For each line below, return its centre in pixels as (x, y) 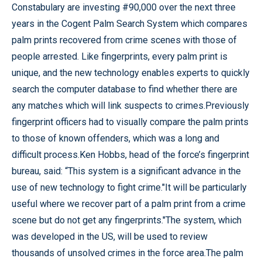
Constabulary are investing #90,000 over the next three (124, 7)
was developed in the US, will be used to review (110, 237)
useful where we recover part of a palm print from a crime (129, 204)
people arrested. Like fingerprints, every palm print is (120, 56)
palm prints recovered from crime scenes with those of (124, 40)
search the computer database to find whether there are (125, 89)
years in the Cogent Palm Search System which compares (130, 24)
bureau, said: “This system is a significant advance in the (126, 171)
